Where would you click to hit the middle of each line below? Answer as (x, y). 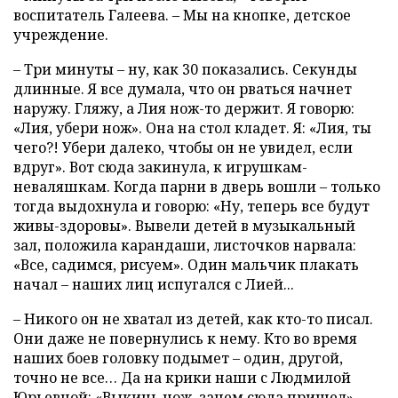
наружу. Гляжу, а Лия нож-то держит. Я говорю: (184, 109)
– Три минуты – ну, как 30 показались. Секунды (185, 70)
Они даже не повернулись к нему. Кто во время (185, 339)
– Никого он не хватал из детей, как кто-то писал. (193, 319)
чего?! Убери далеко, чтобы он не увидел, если (183, 148)
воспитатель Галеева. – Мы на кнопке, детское (182, 16)
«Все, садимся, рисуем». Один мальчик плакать (186, 265)
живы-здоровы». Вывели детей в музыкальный (184, 226)
